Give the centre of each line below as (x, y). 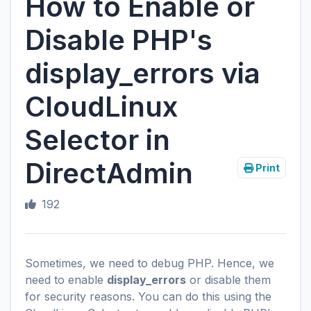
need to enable (66, 280)
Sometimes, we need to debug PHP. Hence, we (150, 263)
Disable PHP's (119, 40)
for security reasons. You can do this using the (148, 296)
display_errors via (143, 73)
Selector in (98, 140)
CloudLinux (101, 107)
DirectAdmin (109, 173)
